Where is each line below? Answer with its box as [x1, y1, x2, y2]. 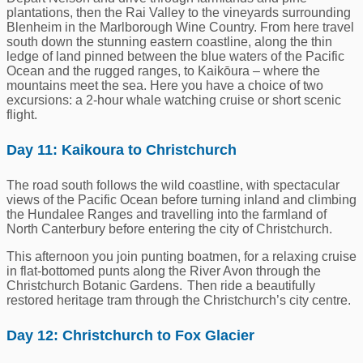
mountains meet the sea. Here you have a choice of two [6, 79, 323, 93]
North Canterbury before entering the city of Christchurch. [6, 222, 332, 237]
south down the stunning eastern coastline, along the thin [6, 35, 332, 49]
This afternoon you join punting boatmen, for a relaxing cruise [6, 250, 357, 264]
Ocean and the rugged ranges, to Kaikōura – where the [6, 64, 320, 79]
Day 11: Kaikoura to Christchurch [6, 142, 237, 159]
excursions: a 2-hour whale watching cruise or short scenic [6, 93, 341, 108]
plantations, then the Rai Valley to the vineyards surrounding [6, 6, 351, 20]
